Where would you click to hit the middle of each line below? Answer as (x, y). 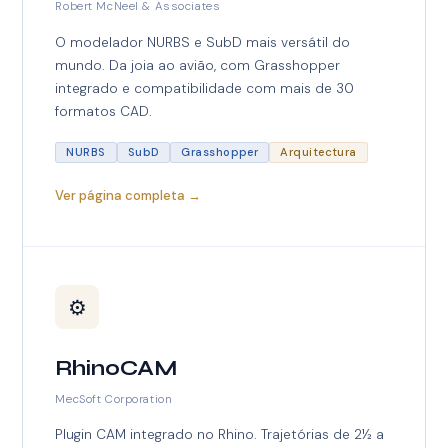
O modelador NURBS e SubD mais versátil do (203, 41)
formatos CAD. (104, 110)
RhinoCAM (116, 369)
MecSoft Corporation (114, 399)
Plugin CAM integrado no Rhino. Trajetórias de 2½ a (220, 434)
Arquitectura (318, 151)
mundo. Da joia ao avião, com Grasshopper (198, 64)
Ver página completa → (128, 196)
